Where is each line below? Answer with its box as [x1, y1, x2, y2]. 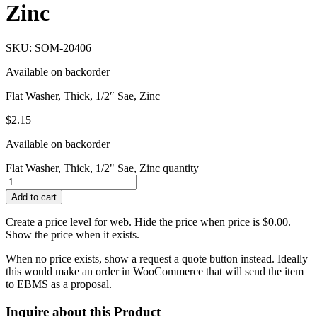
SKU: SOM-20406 [6, 41, 91, 54]
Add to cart [11, 191, 57, 202]
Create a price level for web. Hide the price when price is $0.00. [6, 215, 291, 228]
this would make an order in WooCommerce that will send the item [6, 265, 304, 277]
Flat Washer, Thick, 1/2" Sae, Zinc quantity [6, 161, 199, 174]
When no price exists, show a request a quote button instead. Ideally [6, 252, 308, 265]
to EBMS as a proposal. [6, 277, 112, 290]
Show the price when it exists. [6, 228, 139, 241]
